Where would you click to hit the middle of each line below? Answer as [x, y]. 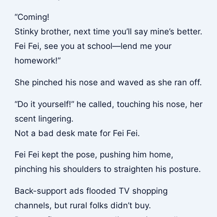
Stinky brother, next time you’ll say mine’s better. [108, 32]
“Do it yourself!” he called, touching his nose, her [108, 104]
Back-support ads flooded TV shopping [91, 191]
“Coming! [32, 17]
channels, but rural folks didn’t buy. [83, 205]
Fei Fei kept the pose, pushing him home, [94, 155]
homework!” [37, 61]
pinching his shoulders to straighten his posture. [108, 169]
